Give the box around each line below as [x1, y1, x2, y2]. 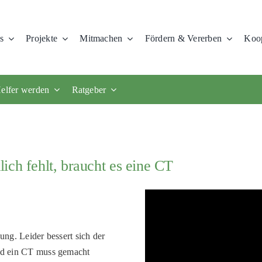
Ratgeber [71, 84, 106, 95]
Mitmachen [80, 33, 123, 43]
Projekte [26, 33, 58, 43]
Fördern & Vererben [144, 33, 222, 43]
